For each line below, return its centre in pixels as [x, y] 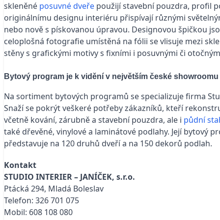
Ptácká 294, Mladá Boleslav [54, 188]
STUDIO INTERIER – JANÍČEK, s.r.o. [69, 177]
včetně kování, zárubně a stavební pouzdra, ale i [94, 120]
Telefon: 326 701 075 [41, 200]
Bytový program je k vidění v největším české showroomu [111, 76]
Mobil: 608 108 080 [38, 212]
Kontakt [20, 165]
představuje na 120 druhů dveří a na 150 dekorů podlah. [108, 143]
